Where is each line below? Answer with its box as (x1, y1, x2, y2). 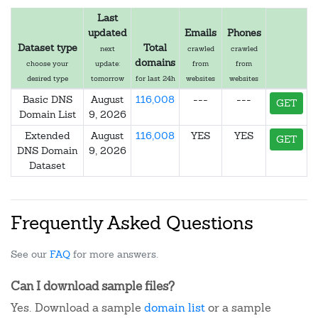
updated (87, 26, 127, 39)
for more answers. (70, 248, 158, 261)
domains (135, 56, 175, 69)
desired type (26, 74, 68, 83)
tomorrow (90, 74, 124, 83)
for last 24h (135, 74, 175, 83)
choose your (26, 59, 68, 68)
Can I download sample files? (11, 278, 175, 294)
